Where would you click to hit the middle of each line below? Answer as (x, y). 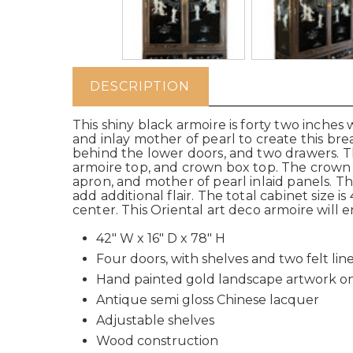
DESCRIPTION (140, 86)
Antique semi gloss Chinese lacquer (208, 300)
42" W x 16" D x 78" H (161, 238)
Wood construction (157, 341)
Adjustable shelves (155, 320)
